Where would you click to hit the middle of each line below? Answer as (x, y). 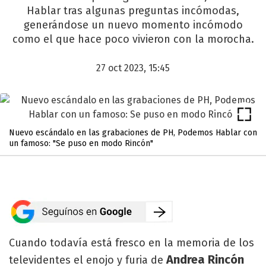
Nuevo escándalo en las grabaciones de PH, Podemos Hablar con (133, 133)
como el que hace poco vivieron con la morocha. (133, 39)
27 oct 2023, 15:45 (133, 68)
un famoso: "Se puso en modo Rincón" (81, 143)
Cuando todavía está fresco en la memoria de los (132, 243)
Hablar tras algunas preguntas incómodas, (133, 11)
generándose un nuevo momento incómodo (133, 25)
